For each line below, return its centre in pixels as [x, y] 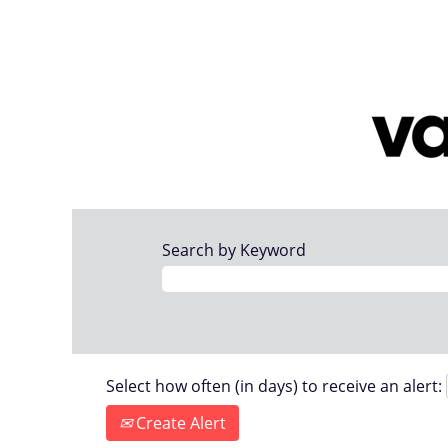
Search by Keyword [234, 250]
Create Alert [179, 422]
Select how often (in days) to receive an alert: [274, 385]
